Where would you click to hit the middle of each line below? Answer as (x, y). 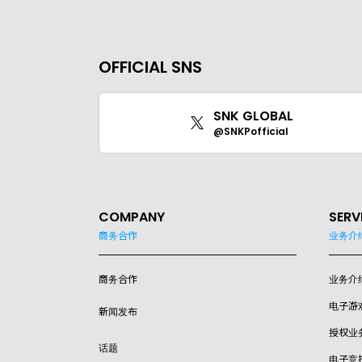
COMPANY (132, 217)
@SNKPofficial (251, 132)
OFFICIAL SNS (150, 67)
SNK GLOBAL (254, 116)
